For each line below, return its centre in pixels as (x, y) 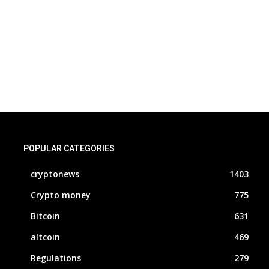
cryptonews (55, 174)
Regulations (56, 258)
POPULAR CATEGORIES (69, 149)
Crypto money (60, 195)
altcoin (45, 237)
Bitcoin (45, 216)
